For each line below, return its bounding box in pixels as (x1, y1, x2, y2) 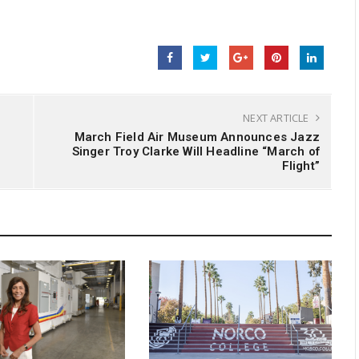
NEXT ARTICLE (243, 111, 312, 126)
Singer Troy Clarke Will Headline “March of (71, 144, 320, 159)
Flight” (281, 159, 320, 174)
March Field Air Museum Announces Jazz (74, 130, 320, 145)
